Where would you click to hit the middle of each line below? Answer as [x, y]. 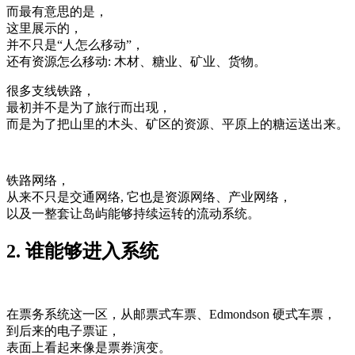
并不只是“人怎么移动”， [75, 45]
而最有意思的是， [57, 11]
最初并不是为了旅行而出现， [89, 107]
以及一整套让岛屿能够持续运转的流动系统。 [133, 214]
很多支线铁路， [51, 91]
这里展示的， [44, 28]
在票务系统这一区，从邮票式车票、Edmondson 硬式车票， [171, 314]
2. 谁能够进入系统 [82, 251]
